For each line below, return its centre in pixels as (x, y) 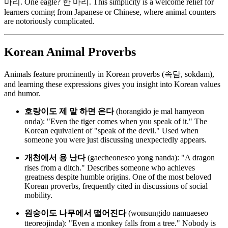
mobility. (38, 195)
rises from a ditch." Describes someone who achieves (110, 167)
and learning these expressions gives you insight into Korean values (112, 84)
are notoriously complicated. (49, 21)
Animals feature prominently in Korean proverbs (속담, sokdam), (109, 74)
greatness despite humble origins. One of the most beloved (118, 177)
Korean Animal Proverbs (70, 52)
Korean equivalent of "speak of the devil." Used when (111, 130)
